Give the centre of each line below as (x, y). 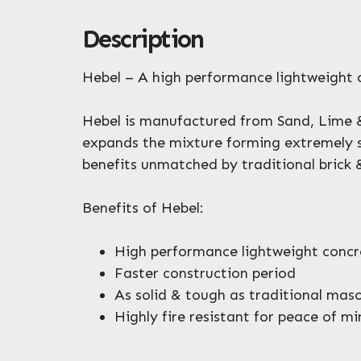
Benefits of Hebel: (143, 207)
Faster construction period (205, 273)
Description (143, 39)
